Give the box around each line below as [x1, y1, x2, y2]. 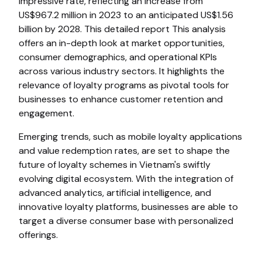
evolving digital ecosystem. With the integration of [19, 173, 233, 185]
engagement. [19, 107, 74, 119]
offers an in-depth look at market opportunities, [19, 37, 225, 49]
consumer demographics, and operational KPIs [19, 51, 217, 63]
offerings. [19, 229, 58, 241]
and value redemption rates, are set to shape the [19, 144, 230, 157]
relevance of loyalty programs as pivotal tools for [19, 79, 229, 91]
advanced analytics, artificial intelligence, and [19, 187, 211, 199]
